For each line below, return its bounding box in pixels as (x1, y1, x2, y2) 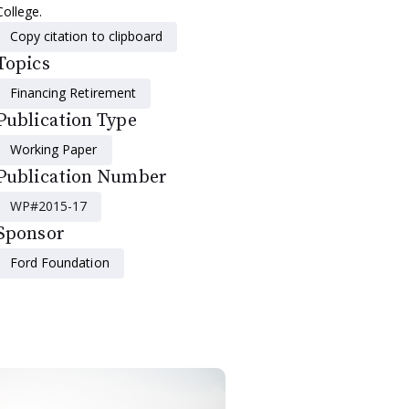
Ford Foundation (10, 254, 110, 272)
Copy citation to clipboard (10, 27, 163, 46)
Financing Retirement (10, 84, 136, 102)
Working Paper (10, 141, 98, 159)
